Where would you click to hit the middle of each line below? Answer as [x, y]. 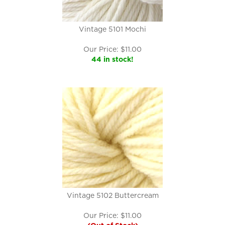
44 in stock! [113, 59]
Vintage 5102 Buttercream [113, 195]
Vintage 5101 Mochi [113, 29]
